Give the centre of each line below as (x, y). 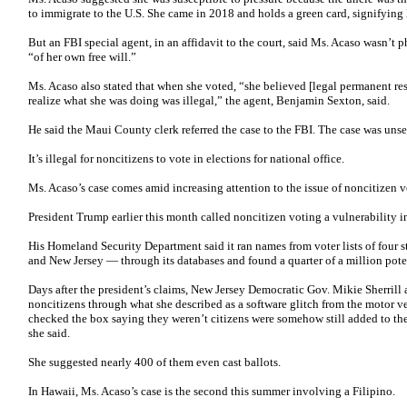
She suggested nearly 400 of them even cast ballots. (154, 362)
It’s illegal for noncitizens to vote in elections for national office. (186, 159)
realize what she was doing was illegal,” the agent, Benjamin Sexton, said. (209, 100)
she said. (49, 333)
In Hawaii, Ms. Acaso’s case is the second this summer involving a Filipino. (212, 391)
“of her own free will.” (82, 57)
